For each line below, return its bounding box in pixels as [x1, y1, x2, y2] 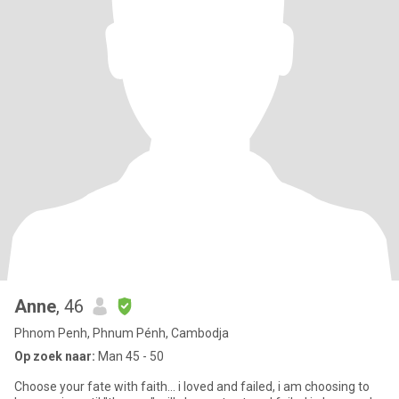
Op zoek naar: [14, 349, 95, 363]
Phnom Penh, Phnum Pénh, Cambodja [14, 326, 229, 340]
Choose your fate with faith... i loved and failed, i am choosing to [14, 379, 370, 394]
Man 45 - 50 [95, 349, 164, 363]
